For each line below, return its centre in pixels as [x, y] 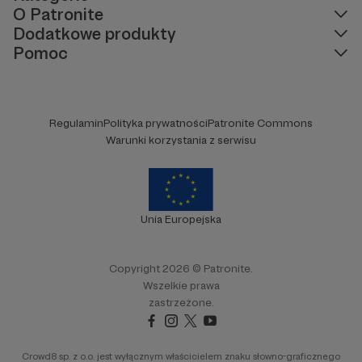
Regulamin [76, 122]
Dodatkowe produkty [95, 33]
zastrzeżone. [181, 303]
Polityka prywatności [156, 122]
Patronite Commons [260, 122]
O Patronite [58, 14]
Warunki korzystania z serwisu [181, 139]
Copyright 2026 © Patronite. [181, 269]
